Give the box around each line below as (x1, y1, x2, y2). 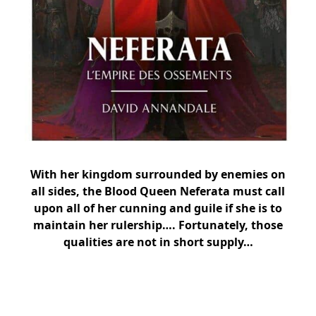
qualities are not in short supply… (63, 234, 253, 250)
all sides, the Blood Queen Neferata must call (31, 183, 285, 200)
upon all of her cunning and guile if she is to (34, 200, 282, 217)
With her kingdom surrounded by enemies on (30, 166, 286, 183)
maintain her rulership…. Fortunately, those (33, 217, 283, 233)
